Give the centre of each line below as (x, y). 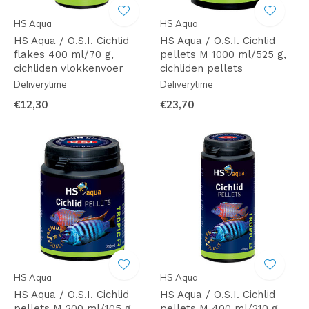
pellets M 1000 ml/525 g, (223, 54)
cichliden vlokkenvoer (69, 68)
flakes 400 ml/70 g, (64, 54)
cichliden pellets (201, 68)
